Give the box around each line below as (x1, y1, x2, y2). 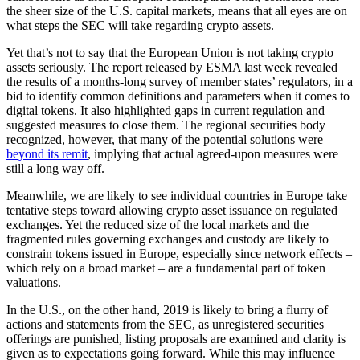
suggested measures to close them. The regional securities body (6, 118, 325, 133)
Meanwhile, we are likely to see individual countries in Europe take (6, 189, 347, 203)
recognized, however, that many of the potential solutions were (6, 133, 323, 147)
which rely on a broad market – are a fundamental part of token (6, 261, 325, 276)
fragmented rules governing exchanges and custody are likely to (6, 232, 329, 247)
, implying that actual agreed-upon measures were (88, 147, 338, 162)
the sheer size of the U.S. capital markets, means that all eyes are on (6, 4, 347, 18)
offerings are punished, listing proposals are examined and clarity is (6, 332, 346, 346)
